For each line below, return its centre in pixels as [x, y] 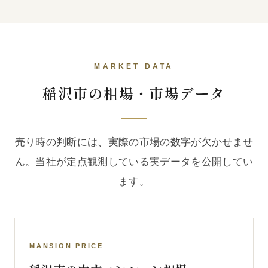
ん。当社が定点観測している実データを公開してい [134, 161]
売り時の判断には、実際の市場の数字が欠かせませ [134, 141]
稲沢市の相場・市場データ [134, 93]
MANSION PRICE [66, 246]
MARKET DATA [134, 66]
